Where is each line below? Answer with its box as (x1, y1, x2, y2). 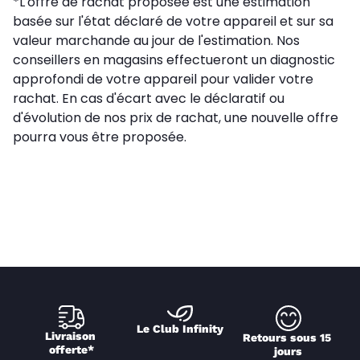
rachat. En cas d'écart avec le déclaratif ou (13, 89, 284, 108)
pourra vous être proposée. (13, 128, 186, 147)
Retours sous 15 (242, 331, 331, 345)
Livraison (44, 329, 96, 342)
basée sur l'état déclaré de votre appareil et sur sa (13, 12, 333, 31)
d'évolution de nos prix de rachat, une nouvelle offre (13, 108, 338, 128)
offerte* (49, 342, 95, 356)
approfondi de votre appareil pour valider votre (13, 70, 313, 89)
